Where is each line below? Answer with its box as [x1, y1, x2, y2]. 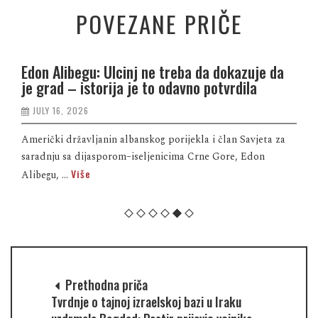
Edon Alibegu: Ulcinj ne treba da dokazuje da [21, 60, 284, 83]
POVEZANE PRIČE [75, 6, 243, 41]
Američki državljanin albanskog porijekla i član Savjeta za [21, 131, 285, 147]
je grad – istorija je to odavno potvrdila [21, 75, 257, 99]
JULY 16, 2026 [33, 104, 89, 116]
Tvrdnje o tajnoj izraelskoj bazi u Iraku [51, 292, 241, 311]
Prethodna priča [62, 275, 148, 294]
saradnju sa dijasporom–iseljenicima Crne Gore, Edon [21, 148, 265, 164]
